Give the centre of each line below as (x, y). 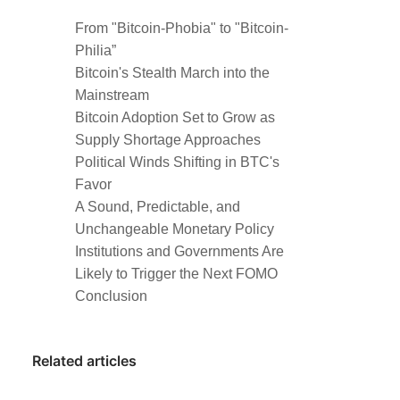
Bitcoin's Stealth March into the (172, 73)
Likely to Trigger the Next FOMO (176, 274)
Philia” (96, 50)
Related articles (84, 361)
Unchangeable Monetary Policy (175, 229)
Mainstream (112, 95)
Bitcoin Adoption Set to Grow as (175, 117)
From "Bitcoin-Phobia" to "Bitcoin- (182, 28)
